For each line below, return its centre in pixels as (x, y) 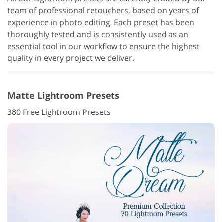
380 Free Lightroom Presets (59, 112)
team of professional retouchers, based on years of (103, 10)
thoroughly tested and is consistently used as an (98, 34)
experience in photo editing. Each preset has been (101, 22)
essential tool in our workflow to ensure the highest (104, 46)
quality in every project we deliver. (71, 58)
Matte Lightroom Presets (63, 95)
